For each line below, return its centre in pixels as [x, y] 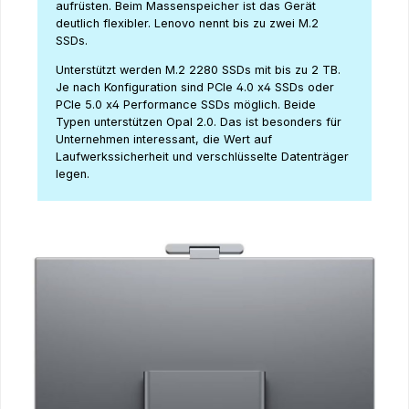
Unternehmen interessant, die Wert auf [164, 140]
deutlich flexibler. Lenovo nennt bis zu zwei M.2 [187, 24]
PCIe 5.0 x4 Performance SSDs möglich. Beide [186, 105]
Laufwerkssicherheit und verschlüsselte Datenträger [202, 157]
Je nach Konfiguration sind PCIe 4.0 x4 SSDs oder [195, 88]
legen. [73, 174]
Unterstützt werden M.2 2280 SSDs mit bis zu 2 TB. [198, 70]
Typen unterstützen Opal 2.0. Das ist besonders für [199, 122]
